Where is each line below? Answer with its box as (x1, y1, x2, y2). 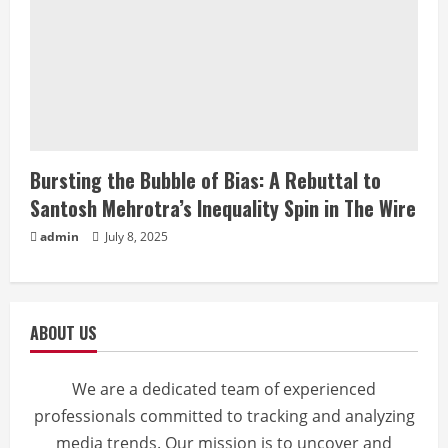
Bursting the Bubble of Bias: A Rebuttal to (30, 165, 381, 195)
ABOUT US (30, 321, 97, 345)
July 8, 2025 (102, 228, 168, 245)
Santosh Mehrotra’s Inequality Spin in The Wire (30, 193, 416, 223)
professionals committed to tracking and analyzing (33, 405, 415, 427)
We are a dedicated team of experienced (72, 378, 376, 400)
